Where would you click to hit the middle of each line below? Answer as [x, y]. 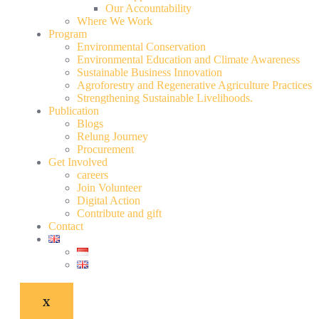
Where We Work [115, 21]
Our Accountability [148, 8]
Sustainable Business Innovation [150, 72]
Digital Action [109, 200]
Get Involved [78, 162]
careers [93, 175]
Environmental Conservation [141, 47]
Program [68, 34]
